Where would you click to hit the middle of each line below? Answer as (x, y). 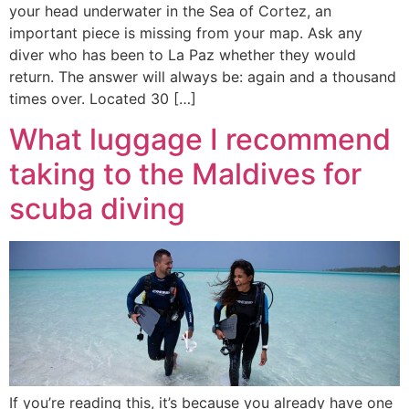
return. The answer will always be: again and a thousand (203, 77)
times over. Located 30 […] (103, 99)
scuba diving (97, 209)
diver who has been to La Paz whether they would (183, 55)
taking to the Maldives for (185, 174)
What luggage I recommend (200, 140)
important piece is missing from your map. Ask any (186, 33)
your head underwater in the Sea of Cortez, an (170, 11)
